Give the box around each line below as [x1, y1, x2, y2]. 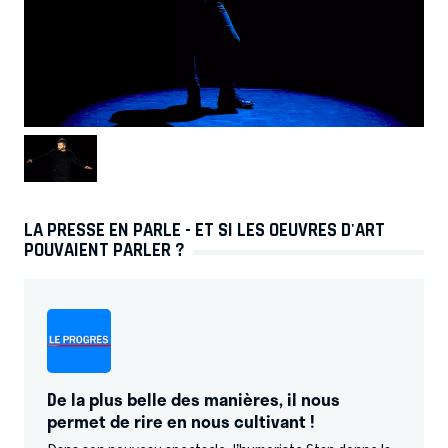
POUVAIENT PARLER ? [24, 238, 185, 261]
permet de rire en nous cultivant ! [46, 407, 315, 434]
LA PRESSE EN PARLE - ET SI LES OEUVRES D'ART [24, 218, 385, 241]
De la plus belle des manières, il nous [46, 385, 340, 412]
